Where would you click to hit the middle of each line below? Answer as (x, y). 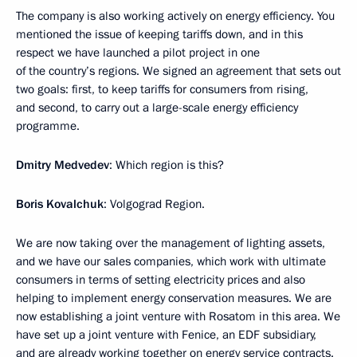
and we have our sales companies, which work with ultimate (171, 261)
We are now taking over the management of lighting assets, (171, 243)
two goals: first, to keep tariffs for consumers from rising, (162, 89)
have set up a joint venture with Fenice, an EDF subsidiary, (166, 334)
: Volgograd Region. (154, 204)
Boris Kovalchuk (60, 204)
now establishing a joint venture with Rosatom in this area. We (178, 316)
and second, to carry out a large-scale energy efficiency (157, 107)
